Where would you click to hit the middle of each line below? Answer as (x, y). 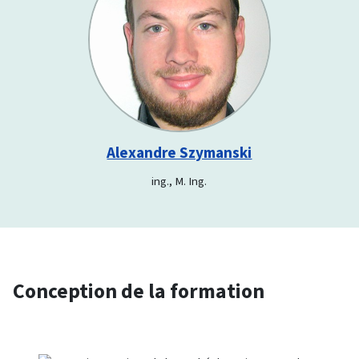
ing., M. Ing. (179, 181)
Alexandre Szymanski (179, 152)
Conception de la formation (139, 290)
